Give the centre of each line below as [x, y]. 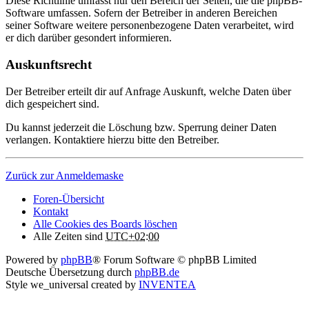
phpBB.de [157, 272]
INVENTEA [167, 284]
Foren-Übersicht [69, 199]
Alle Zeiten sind [69, 236]
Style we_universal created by [72, 284]
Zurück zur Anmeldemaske [64, 175]
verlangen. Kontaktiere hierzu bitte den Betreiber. [112, 139]
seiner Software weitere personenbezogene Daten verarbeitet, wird [150, 26]
